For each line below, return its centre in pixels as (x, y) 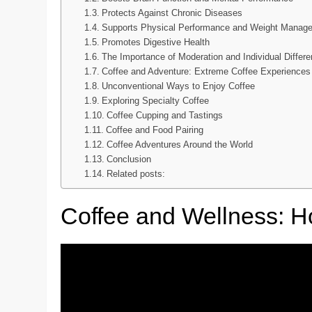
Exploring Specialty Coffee (155, 100)
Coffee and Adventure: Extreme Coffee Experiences (206, 71)
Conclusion (128, 159)
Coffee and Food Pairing (154, 130)
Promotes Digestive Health (155, 42)
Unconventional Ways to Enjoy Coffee (178, 86)
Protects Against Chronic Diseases (172, 13)
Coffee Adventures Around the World (179, 144)
